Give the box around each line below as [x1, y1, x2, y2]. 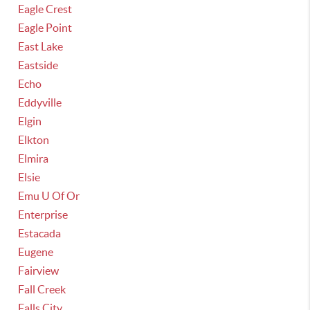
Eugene [18, 246, 54, 258]
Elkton [18, 134, 50, 146]
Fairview [18, 264, 60, 277]
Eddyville [18, 96, 62, 109]
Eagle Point [18, 21, 73, 34]
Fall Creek [18, 283, 66, 295]
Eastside [18, 59, 59, 71]
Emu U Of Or [18, 190, 80, 202]
